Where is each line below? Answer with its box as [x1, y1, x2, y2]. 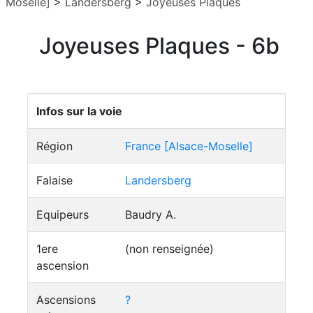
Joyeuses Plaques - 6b [39, 32, 279, 59]
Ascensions [36, 293, 96, 307]
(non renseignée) [125, 242, 214, 256]
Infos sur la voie [36, 104, 122, 118]
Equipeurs [36, 208, 89, 221]
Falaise [36, 173, 73, 187]
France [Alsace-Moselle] [125, 139, 253, 153]
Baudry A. [125, 208, 176, 221]
